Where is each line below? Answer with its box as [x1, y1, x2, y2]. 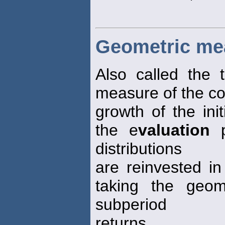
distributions [95, 139, 182, 158]
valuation [138, 121, 210, 139]
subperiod [95, 195, 167, 213]
